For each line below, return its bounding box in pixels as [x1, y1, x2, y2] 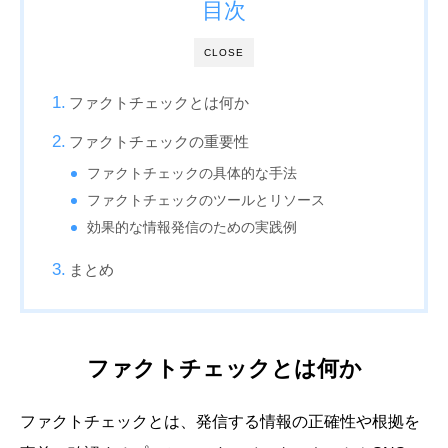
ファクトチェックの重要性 [68, 133, 249, 150]
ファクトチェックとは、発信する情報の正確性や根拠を [20, 413, 420, 431]
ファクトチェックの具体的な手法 [87, 166, 298, 181]
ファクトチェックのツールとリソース [87, 193, 326, 208]
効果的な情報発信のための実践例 [87, 220, 298, 235]
